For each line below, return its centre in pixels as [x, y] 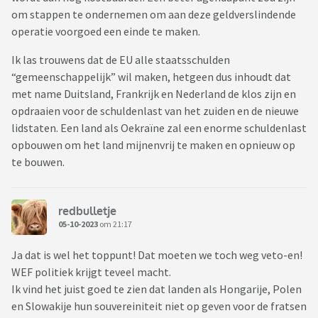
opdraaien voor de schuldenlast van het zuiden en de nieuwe [155, 111]
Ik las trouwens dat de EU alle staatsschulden [121, 60]
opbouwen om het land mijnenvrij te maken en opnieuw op [153, 145]
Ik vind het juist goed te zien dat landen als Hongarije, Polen [157, 289]
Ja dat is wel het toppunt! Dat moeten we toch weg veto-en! [157, 255]
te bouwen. [38, 162]
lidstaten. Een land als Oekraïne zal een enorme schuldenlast [159, 128]
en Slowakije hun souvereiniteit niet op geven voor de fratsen [159, 306]
